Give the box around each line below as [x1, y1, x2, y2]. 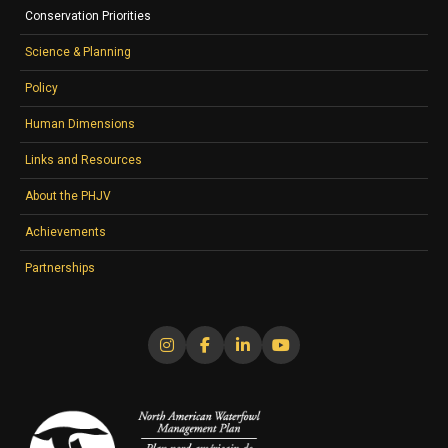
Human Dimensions [25, 116, 135, 131]
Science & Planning [25, 44, 131, 59]
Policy [25, 80, 58, 95]
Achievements [25, 224, 106, 239]
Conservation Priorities [25, 8, 151, 23]
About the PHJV [25, 188, 111, 203]
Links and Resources [25, 152, 142, 167]
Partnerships [25, 260, 95, 275]
